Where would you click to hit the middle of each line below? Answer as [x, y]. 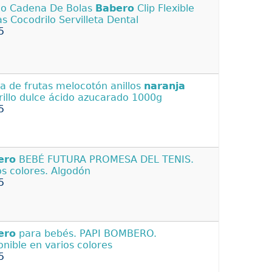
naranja [165, 86]
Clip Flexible [164, 8]
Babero [115, 8]
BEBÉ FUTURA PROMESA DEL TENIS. [105, 160]
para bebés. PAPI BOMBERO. [86, 234]
